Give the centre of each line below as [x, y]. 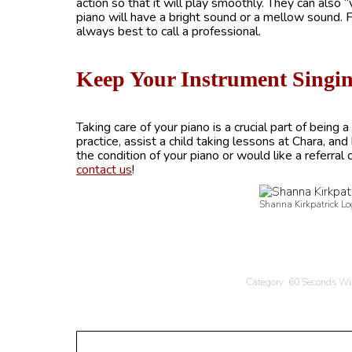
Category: [267, 282]
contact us [104, 170]
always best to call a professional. [169, 31]
